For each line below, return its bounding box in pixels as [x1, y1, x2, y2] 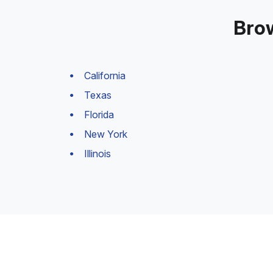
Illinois [84, 147, 111, 160]
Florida [84, 108, 114, 121]
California [84, 69, 126, 82]
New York [84, 128, 127, 140]
